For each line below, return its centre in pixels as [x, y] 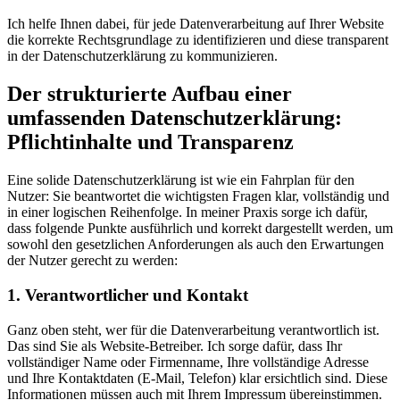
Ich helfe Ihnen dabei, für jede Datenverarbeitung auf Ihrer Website [196, 24]
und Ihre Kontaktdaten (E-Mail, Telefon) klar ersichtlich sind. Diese [197, 378]
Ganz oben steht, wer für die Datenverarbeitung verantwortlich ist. [193, 329]
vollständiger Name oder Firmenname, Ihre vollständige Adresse [188, 362]
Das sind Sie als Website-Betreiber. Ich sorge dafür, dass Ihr [175, 346]
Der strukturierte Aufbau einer [150, 94]
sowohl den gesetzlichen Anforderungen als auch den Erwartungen [196, 245]
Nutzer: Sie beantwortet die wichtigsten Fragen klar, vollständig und [198, 196]
